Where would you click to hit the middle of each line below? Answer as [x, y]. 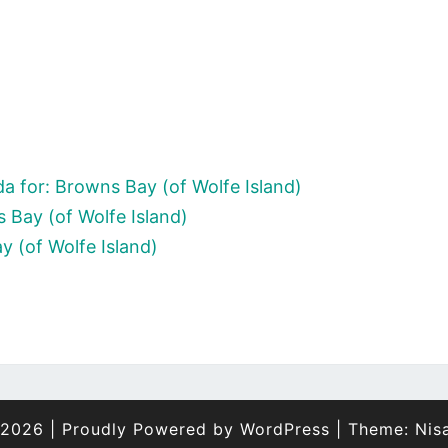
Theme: [381, 429]
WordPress [285, 429]
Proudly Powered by [151, 429]
